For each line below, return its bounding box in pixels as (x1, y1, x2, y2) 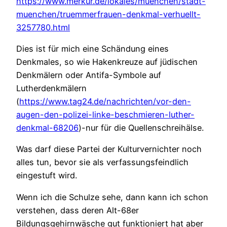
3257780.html (16, 22, 70, 32)
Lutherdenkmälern (16, 83, 87, 94)
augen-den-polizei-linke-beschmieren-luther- (16, 109, 195, 120)
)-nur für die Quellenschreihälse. (79, 123, 204, 133)
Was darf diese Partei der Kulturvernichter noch (16, 144, 202, 155)
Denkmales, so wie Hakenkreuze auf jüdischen (16, 57, 198, 67)
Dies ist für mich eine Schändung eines (16, 44, 169, 54)
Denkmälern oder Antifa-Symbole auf (16, 70, 161, 81)
